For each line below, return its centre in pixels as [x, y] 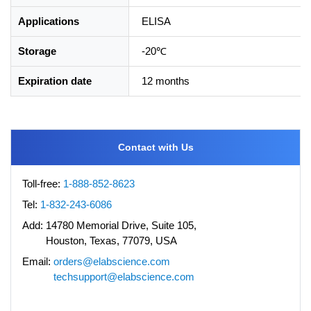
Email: [36, 261]
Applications [49, 21]
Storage [37, 51]
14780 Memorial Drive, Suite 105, [121, 225]
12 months [166, 81]
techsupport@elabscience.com [124, 276]
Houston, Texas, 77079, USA [111, 240]
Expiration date [55, 81]
